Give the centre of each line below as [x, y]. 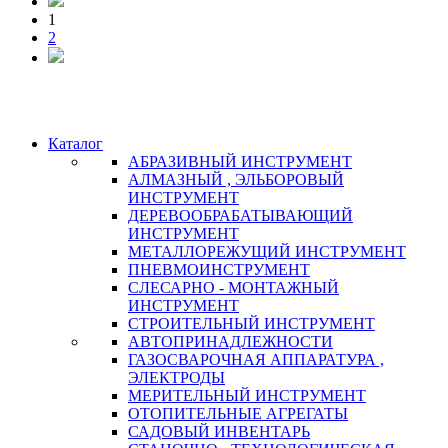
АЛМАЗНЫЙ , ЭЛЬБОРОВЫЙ [236, 179]
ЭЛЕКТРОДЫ [176, 377]
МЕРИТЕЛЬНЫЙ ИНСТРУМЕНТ [247, 395]
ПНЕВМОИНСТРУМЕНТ [219, 269]
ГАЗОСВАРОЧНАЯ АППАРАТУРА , [256, 359]
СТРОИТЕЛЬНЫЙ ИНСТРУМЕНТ [251, 323]
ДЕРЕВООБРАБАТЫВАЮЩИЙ [240, 215]
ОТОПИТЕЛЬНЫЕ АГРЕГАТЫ [238, 413]
